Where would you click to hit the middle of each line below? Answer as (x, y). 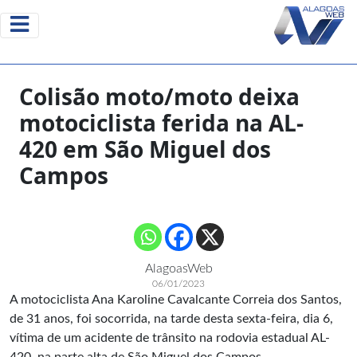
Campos (64, 175)
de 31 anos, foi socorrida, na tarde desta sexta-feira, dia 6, (171, 319)
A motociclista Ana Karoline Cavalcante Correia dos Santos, (176, 300)
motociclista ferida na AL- (161, 123)
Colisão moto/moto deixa (159, 96)
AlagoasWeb (178, 269)
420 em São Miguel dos (145, 149)
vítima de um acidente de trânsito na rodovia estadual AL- (170, 338)
